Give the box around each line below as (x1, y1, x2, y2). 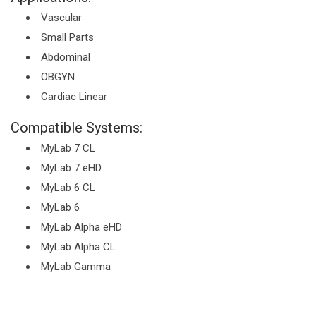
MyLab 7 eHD (41, 162, 102, 175)
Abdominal (41, 51, 90, 64)
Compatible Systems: (11, 119, 142, 137)
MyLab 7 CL (41, 142, 95, 155)
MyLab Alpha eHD (41, 221, 122, 234)
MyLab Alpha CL (41, 241, 116, 254)
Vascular (41, 11, 82, 25)
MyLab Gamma (41, 260, 111, 274)
